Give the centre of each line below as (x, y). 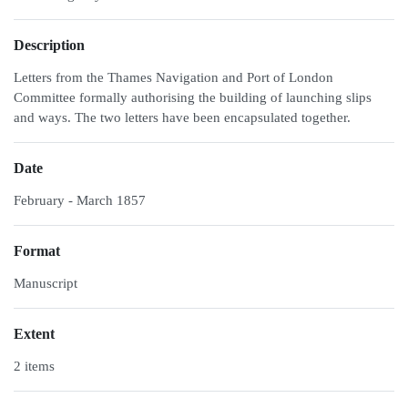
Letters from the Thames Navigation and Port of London (173, 77)
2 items (34, 366)
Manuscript (46, 283)
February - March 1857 (80, 200)
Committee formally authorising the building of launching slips (193, 97)
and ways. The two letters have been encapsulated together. (182, 117)
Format (37, 251)
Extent (34, 334)
